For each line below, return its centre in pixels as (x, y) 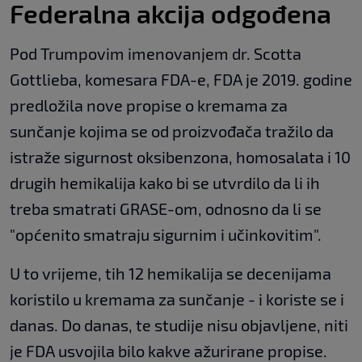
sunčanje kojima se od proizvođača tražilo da (172, 130)
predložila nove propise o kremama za (149, 105)
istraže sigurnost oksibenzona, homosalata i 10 (180, 156)
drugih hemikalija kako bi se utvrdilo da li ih (165, 182)
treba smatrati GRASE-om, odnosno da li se (166, 208)
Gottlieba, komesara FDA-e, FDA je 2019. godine (181, 79)
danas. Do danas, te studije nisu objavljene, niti (179, 324)
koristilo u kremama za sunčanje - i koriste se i (177, 299)
